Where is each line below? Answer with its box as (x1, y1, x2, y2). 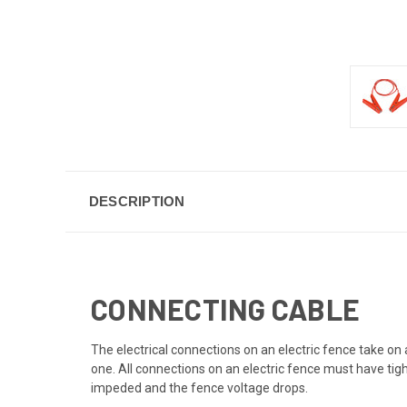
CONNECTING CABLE (91, 291, 360, 326)
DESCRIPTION (88, 193, 185, 209)
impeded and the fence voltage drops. (91, 380, 308, 395)
